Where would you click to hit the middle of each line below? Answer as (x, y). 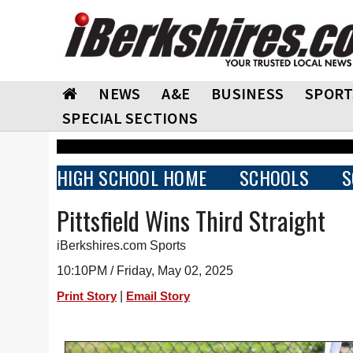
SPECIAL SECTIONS (130, 118)
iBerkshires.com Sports (121, 245)
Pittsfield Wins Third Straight (191, 220)
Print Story (87, 296)
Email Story (158, 296)
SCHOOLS (274, 177)
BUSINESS (247, 93)
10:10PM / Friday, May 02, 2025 (145, 271)
